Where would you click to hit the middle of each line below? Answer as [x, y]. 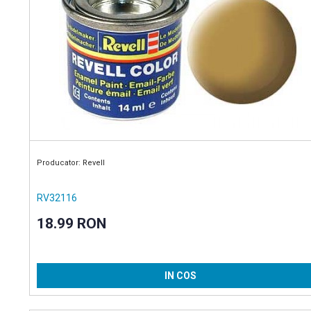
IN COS [180, 276]
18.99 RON [71, 224]
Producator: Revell [70, 163]
